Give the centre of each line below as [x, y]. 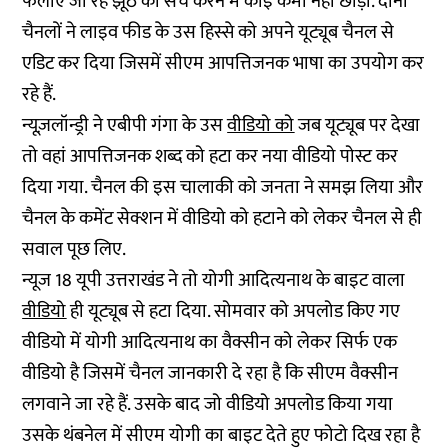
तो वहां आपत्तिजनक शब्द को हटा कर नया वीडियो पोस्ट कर [210, 156]
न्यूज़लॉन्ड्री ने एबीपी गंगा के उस [125, 125]
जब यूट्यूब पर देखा [357, 125]
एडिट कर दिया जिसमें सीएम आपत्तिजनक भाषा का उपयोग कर [223, 63]
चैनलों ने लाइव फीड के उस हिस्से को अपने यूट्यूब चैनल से [208, 32]
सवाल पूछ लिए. [74, 249]
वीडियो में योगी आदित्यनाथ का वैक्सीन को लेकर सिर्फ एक [210, 342]
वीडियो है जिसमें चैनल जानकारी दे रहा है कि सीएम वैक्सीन [210, 373]
